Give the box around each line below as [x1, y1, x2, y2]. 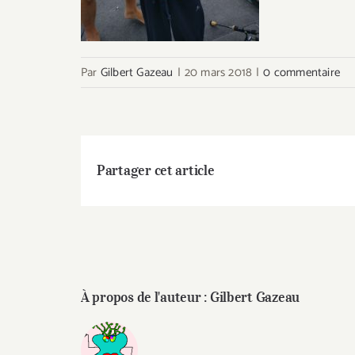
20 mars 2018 [184, 63, 253, 82]
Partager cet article [97, 162, 215, 180]
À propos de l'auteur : [81, 288, 210, 307]
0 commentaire [263, 63, 341, 82]
